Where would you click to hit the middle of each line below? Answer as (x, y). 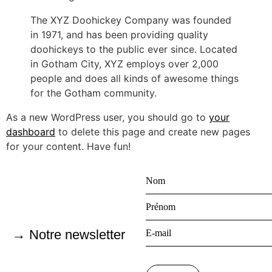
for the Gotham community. (93, 93)
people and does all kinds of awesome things (134, 78)
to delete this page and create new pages (153, 132)
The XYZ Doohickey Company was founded (131, 20)
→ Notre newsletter (69, 235)
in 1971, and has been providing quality (119, 35)
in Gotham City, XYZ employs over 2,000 (124, 64)
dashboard (31, 132)
